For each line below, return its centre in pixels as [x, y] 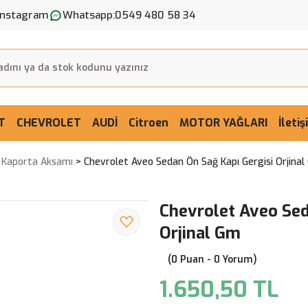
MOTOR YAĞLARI [223, 123]
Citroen [148, 123]
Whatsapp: [89, 15]
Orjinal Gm [200, 233]
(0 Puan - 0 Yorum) [212, 260]
